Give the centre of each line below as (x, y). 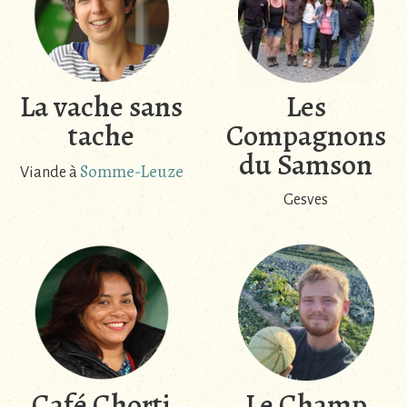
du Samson (306, 165)
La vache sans (101, 107)
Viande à (50, 173)
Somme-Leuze (131, 172)
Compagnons (306, 136)
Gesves (306, 200)
